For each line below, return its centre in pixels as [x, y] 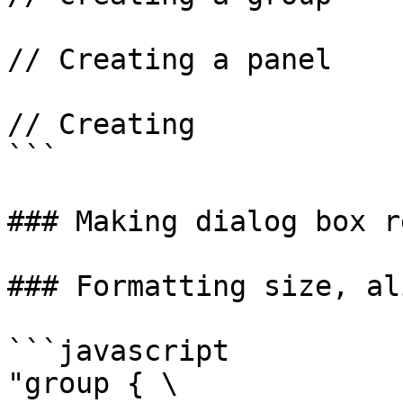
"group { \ [93, 383]
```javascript [118, 351]
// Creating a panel [170, 59]
